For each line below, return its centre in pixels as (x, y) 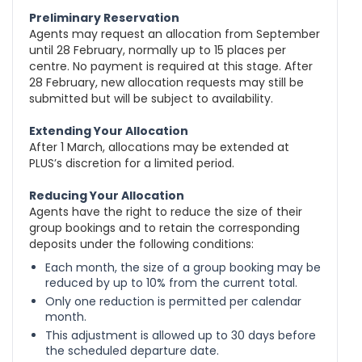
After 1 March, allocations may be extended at (159, 147)
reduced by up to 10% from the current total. (171, 283)
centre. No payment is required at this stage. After (171, 67)
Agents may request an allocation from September (175, 34)
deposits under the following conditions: (141, 244)
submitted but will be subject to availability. (151, 99)
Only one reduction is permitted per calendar (173, 302)
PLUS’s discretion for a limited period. (132, 164)
